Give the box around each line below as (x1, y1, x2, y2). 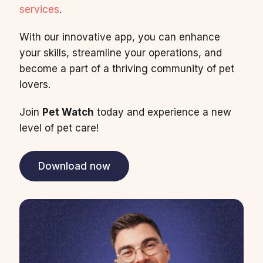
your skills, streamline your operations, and (19, 47, 222, 59)
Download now (38, 160, 110, 173)
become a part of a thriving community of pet (19, 63, 234, 75)
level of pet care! (19, 122, 99, 134)
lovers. (19, 79, 50, 91)
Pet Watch (42, 106, 94, 119)
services (19, 4, 59, 16)
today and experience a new (93, 106, 231, 119)
